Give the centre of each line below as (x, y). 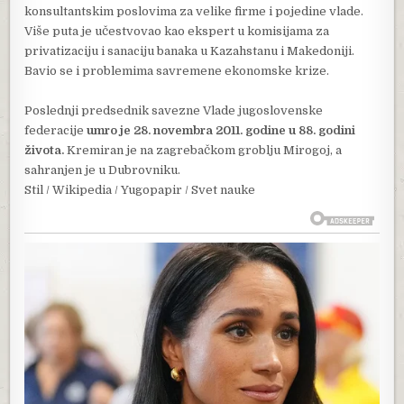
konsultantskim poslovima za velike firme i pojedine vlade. (194, 11)
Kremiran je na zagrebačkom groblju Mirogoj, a (203, 150)
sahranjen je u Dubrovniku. (103, 170)
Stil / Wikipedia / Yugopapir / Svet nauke (140, 189)
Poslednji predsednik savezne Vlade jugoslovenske (174, 110)
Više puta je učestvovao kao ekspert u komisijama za (177, 31)
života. (45, 150)
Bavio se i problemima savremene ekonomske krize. (177, 70)
